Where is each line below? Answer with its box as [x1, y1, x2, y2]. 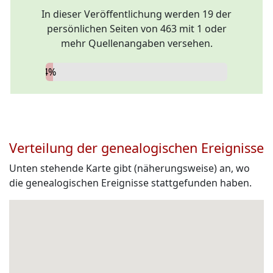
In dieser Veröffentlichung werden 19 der [41, 7, 232, 21]
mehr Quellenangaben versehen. [60, 37, 213, 50]
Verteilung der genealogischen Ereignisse [9, 139, 264, 157]
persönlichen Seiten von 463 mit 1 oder [46, 22, 227, 35]
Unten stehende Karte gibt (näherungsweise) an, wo [9, 161, 250, 175]
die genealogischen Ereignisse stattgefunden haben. [9, 176, 252, 190]
